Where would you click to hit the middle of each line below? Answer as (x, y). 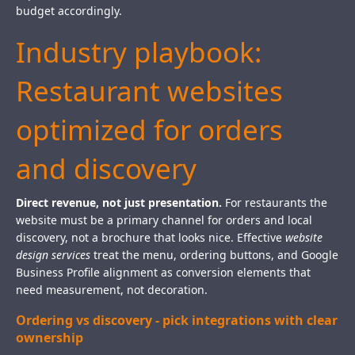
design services (53, 255)
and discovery (106, 169)
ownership (50, 338)
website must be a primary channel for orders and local (164, 220)
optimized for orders (149, 130)
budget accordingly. (69, 11)
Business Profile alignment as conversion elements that (163, 273)
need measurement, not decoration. (112, 290)
